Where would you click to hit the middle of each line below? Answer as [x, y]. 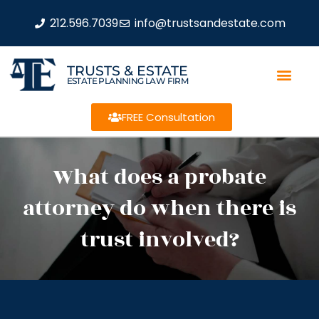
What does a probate [159, 177]
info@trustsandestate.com [210, 23]
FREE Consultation [168, 117]
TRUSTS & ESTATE [127, 70]
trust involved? [159, 240]
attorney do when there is [159, 209]
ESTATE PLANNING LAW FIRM [127, 80]
